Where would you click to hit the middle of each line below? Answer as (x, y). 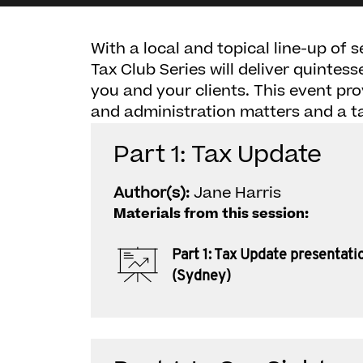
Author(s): (154, 193)
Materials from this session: (211, 214)
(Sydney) (201, 276)
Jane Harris (237, 193)
